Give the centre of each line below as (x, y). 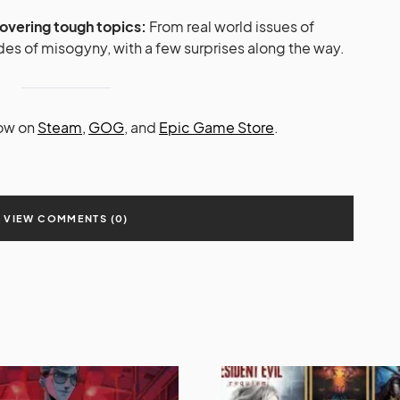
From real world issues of (230, 26)
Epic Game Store (217, 127)
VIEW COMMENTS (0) (66, 218)
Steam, (62, 127)
